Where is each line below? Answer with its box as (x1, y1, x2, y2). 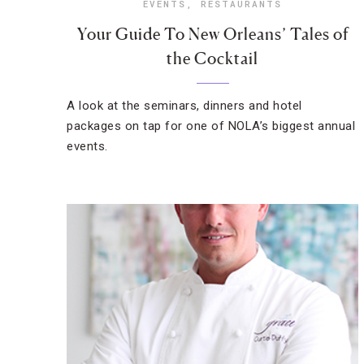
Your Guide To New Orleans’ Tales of (76, 24, 349, 44)
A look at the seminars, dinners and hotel (67, 98, 302, 113)
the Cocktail (167, 49, 259, 68)
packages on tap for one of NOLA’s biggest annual (67, 119, 355, 133)
